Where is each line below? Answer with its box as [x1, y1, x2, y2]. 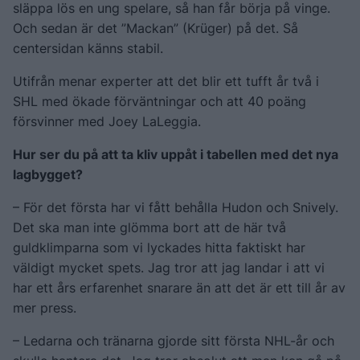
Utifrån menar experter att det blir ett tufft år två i [13, 72, 319, 89]
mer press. [13, 299, 76, 316]
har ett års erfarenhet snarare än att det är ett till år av [13, 279, 346, 296]
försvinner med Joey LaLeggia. [13, 112, 201, 129]
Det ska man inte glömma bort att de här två [13, 219, 286, 235]
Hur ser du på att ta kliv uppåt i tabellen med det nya [13, 145, 338, 162]
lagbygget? [13, 166, 83, 182]
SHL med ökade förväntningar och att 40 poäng [13, 92, 306, 109]
